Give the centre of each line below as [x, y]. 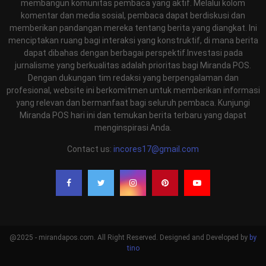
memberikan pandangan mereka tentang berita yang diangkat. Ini [133, 28]
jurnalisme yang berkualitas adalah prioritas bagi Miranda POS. [133, 65]
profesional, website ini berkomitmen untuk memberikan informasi [133, 90]
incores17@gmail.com [156, 149]
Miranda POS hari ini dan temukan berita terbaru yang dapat [133, 115]
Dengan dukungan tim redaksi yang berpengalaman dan [133, 77]
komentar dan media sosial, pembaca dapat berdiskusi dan [133, 15]
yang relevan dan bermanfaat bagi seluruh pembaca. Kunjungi [133, 102]
